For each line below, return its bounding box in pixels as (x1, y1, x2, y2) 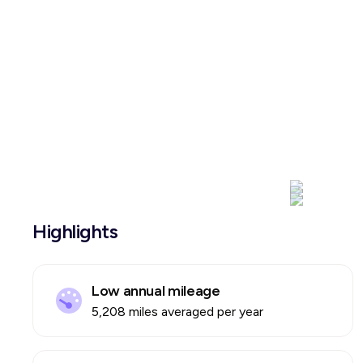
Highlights (32, 220, 118, 243)
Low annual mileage (92, 282, 220, 300)
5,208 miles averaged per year (92, 304, 263, 319)
